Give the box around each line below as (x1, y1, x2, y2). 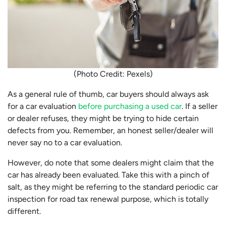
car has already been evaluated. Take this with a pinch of (8, 169, 209, 180)
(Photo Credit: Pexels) (73, 69, 153, 79)
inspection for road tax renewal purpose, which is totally (8, 194, 208, 204)
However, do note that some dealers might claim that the (8, 157, 214, 167)
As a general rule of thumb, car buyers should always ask (8, 89, 209, 99)
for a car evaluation (8, 101, 78, 111)
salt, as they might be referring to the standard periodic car (8, 182, 218, 192)
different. (8, 206, 41, 216)
